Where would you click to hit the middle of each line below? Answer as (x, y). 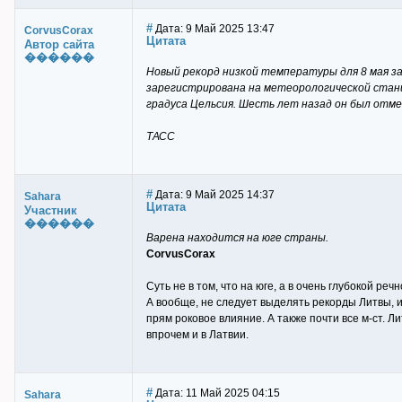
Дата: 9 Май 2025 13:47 (214, 29)
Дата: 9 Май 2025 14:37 (214, 195)
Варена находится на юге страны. (237, 238)
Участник (51, 210)
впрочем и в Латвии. (197, 335)
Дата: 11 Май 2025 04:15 (216, 393)
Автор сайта (59, 44)
